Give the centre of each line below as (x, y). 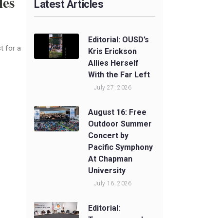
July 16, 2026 (113, 184)
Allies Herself (114, 63)
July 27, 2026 (113, 88)
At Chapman (110, 159)
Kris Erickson (113, 52)
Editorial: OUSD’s (119, 40)
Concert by (109, 136)
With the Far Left (119, 75)
